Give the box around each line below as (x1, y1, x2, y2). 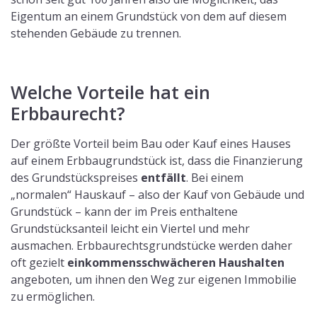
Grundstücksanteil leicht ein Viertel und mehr (11, 220, 250, 236)
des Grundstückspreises (11, 169, 141, 185)
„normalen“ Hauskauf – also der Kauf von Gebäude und (11, 186, 304, 202)
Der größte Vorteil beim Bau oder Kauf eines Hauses (11, 135, 291, 151)
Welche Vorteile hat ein (11, 79, 210, 104)
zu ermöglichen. (11, 288, 95, 304)
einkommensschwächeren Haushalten (67, 254, 284, 270)
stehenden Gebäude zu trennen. (11, 25, 181, 41)
